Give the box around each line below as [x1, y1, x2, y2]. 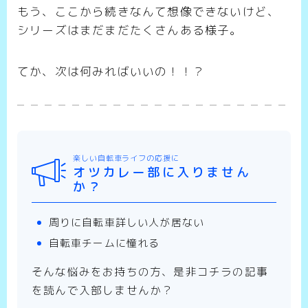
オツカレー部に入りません [73, 163, 252, 181]
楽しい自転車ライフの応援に [73, 152, 179, 164]
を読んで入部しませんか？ [32, 282, 174, 298]
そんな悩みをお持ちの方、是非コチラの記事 [32, 263, 268, 279]
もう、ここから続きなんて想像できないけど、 [17, 3, 280, 19]
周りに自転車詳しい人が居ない [48, 214, 205, 230]
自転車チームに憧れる [48, 235, 160, 250]
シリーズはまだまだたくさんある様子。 [17, 21, 243, 38]
